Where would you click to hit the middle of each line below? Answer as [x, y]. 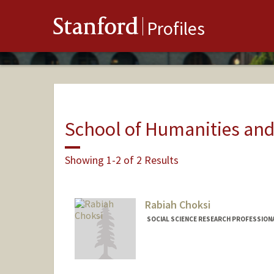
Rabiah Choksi [177, 205]
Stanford [96, 29]
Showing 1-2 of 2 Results [121, 160]
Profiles [176, 28]
